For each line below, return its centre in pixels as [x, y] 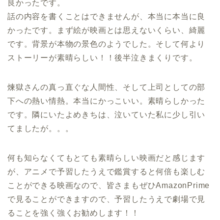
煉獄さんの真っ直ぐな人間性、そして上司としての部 [107, 87]
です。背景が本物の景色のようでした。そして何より [107, 44]
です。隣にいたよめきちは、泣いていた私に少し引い [107, 115]
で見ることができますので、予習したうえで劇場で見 [107, 199]
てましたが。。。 [41, 128]
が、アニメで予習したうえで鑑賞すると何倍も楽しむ [107, 172]
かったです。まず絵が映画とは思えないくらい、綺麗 [107, 30]
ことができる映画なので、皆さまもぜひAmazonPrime [109, 185]
